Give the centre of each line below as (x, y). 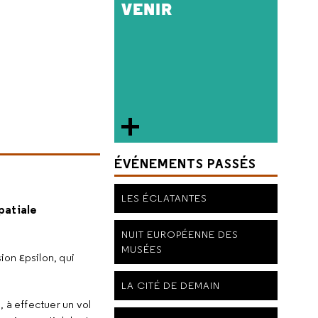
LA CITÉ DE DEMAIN (171, 285)
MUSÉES (142, 249)
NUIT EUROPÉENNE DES (180, 234)
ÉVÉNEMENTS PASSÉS (185, 163)
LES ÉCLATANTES (164, 198)
